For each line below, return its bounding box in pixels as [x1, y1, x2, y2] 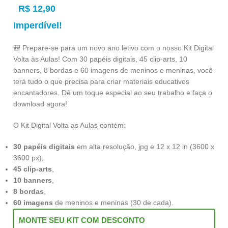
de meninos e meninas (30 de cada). [53, 198, 174, 207]
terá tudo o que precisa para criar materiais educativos [13, 77, 189, 85]
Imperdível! [13, 20, 62, 31]
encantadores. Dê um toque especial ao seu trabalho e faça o [13, 88, 212, 97]
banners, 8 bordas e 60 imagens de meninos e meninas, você [13, 66, 213, 74]
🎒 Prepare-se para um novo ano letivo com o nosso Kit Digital [13, 43, 214, 52]
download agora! [13, 99, 67, 108]
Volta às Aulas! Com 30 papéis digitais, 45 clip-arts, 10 [13, 54, 187, 63]
